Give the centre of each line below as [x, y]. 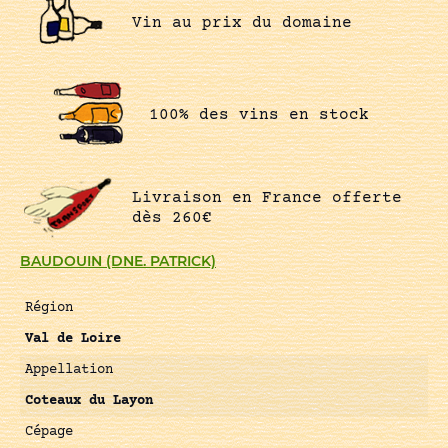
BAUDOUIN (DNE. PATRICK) [118, 261]
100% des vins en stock [259, 115]
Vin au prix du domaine [241, 22]
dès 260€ [171, 217]
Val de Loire [73, 339]
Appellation [69, 370]
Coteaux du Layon [89, 401]
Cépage [49, 432]
